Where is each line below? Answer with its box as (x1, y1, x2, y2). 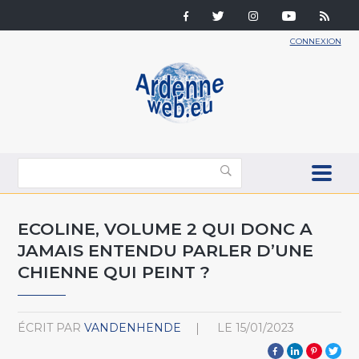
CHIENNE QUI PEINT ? (18, 261, 211, 282)
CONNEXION (289, 36, 341, 46)
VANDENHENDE (84, 320, 182, 335)
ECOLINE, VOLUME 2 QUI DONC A (18, 218, 313, 239)
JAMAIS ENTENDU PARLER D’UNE (18, 240, 314, 260)
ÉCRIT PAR (18, 320, 82, 335)
